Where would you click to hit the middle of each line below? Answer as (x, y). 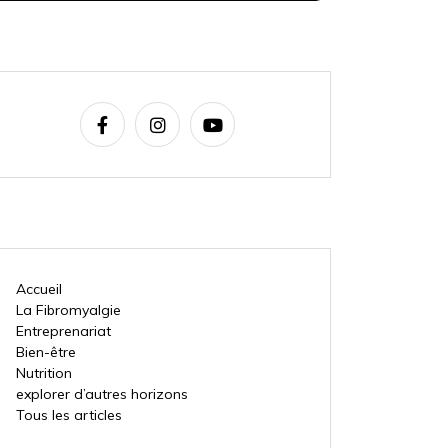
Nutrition (43, 373)
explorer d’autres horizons (101, 394)
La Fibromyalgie (68, 310)
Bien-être (45, 352)
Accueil (38, 289)
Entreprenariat (63, 331)
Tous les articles (68, 415)
